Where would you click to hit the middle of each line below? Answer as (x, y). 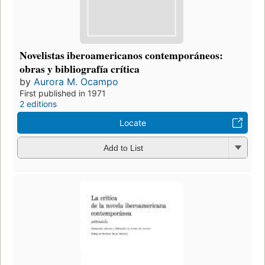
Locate (132, 122)
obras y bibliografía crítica (80, 68)
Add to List (123, 148)
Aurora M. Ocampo (76, 81)
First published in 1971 (63, 93)
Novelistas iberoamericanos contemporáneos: (121, 55)
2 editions (38, 104)
